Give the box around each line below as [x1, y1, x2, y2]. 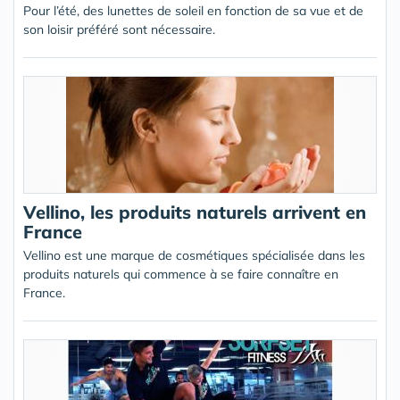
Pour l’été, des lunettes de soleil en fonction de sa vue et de [23, 3, 363, 19]
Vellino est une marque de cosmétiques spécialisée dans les [23, 247, 365, 263]
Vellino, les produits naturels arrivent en [23, 201, 366, 223]
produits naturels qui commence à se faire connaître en [23, 266, 338, 282]
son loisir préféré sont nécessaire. [23, 21, 215, 37]
